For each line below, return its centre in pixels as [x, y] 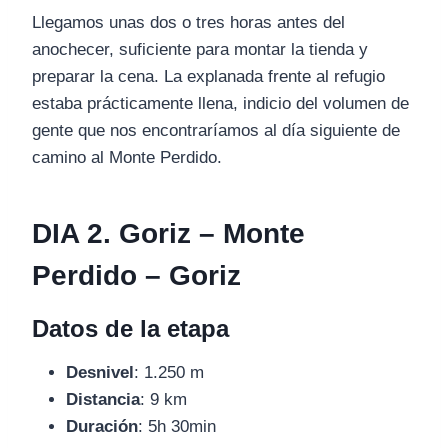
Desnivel [100, 373]
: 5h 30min [177, 427]
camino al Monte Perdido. [127, 158]
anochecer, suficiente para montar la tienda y [200, 50]
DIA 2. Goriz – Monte [168, 234]
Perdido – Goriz [136, 276]
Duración [102, 427]
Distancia [103, 400]
